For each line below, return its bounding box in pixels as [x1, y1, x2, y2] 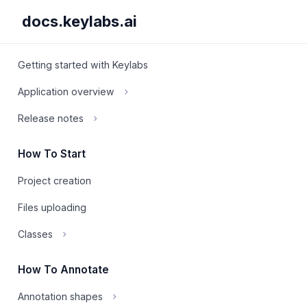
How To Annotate [18, 263, 109, 276]
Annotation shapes [18, 291, 103, 302]
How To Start [18, 147, 86, 160]
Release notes [18, 112, 84, 124]
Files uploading [18, 201, 86, 213]
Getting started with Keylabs [18, 59, 148, 71]
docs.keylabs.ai [22, 12, 137, 30]
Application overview [18, 86, 114, 97]
